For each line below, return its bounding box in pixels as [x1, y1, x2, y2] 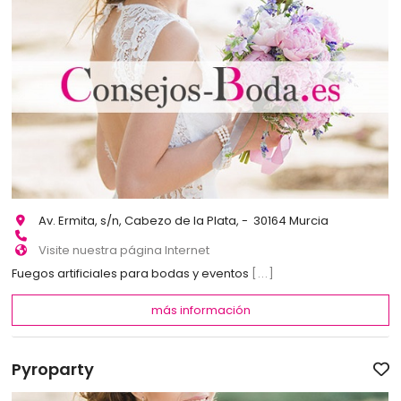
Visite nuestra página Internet [38, 241, 210, 259]
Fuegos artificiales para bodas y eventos [12, 265, 252, 283]
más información [150, 301, 251, 319]
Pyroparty [12, 358, 95, 381]
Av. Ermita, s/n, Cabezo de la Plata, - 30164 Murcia [38, 211, 329, 229]
